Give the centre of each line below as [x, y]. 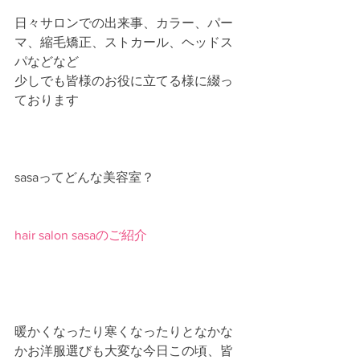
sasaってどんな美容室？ [84, 177]
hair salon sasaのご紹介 [81, 235]
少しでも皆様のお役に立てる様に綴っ [124, 81]
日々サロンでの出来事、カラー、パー [124, 23]
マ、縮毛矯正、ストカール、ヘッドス [124, 42]
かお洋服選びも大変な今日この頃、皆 [124, 351]
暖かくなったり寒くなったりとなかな [124, 331]
